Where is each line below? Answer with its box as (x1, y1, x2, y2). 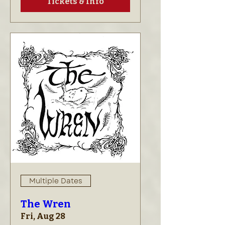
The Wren (21, 198, 71, 210)
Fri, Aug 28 (21, 211, 65, 221)
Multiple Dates (29, 175, 82, 186)
